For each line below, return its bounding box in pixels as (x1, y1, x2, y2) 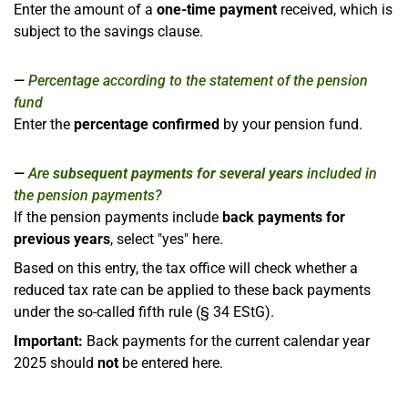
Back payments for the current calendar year (87, 331, 370, 350)
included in (303, 164, 377, 182)
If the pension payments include (14, 208, 222, 226)
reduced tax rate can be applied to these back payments (14, 280, 371, 299)
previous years (14, 229, 110, 248)
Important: (14, 331, 87, 350)
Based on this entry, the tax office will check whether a (14, 259, 358, 277)
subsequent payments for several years (53, 164, 303, 182)
